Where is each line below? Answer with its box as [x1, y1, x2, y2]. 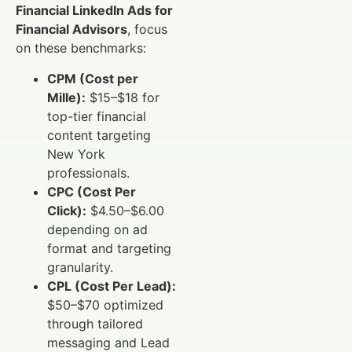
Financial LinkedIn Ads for [16, 2, 173, 19]
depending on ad [47, 221, 148, 237]
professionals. [47, 164, 130, 181]
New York [47, 145, 105, 162]
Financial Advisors [16, 21, 127, 38]
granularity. [47, 258, 113, 275]
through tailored [47, 315, 143, 332]
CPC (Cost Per [47, 183, 136, 200]
